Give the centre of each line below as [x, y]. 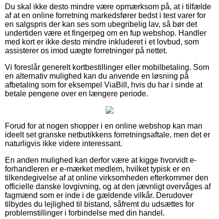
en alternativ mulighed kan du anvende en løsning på [97, 76]
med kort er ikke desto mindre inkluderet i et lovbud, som [102, 42]
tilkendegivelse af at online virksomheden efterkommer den [107, 177]
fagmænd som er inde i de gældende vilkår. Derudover [99, 195]
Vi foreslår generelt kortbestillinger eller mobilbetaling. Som [107, 67]
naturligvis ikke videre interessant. [64, 143]
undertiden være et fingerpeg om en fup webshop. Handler [106, 33]
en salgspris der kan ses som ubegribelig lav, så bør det [101, 24]
